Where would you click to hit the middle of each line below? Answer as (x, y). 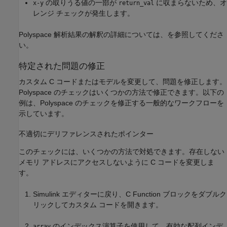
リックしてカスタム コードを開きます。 (98, 204)
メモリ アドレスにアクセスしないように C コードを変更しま (117, 162)
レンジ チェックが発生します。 (84, 13)
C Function (143, 194)
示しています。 (44, 113)
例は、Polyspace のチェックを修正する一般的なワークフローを (121, 103)
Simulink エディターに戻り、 (79, 194)
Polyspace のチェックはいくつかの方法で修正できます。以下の (121, 92)
